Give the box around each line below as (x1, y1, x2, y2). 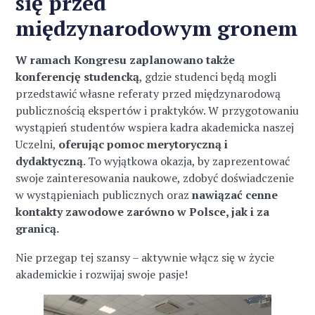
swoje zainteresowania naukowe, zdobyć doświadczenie (15, 170, 295, 186)
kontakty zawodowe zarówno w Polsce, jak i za (15, 204, 270, 219)
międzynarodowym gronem (15, 14, 298, 42)
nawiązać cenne (192, 187, 278, 202)
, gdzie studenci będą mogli (139, 69, 277, 84)
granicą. (15, 221, 60, 236)
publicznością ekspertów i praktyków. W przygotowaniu (15, 103, 300, 118)
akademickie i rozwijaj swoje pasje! (15, 266, 188, 282)
